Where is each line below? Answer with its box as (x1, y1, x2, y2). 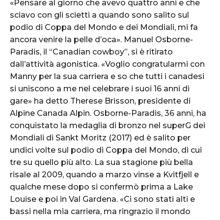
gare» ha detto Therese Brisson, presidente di (10, 96, 191, 106)
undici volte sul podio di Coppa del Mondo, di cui (10, 145, 202, 155)
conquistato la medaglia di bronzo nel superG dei (10, 120, 205, 130)
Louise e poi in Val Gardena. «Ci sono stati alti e (10, 194, 195, 204)
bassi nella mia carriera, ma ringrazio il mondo (10, 206, 191, 216)
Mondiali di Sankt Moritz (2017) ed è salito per (10, 133, 191, 142)
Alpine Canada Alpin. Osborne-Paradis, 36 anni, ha (10, 108, 206, 118)
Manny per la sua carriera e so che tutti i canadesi (10, 71, 204, 81)
